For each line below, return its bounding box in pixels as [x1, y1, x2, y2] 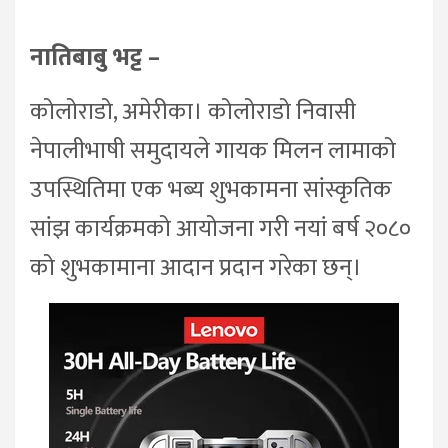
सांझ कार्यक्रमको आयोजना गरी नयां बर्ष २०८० [30, 209, 411, 249]
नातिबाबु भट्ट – [30, 38, 160, 78]
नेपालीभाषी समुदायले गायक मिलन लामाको [30, 131, 396, 171]
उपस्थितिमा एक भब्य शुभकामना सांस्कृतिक [30, 170, 392, 210]
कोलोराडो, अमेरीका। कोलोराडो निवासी [30, 92, 356, 132]
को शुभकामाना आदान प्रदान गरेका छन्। [30, 248, 362, 288]
